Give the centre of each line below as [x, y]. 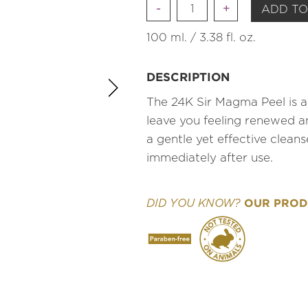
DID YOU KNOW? [194, 203]
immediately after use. [210, 157]
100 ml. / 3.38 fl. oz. [201, 37]
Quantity [197, 8]
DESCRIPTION [188, 76]
